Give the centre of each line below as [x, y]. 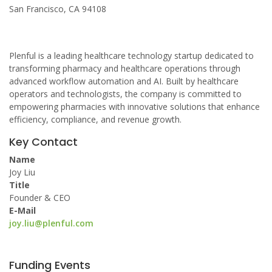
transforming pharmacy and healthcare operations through [125, 68]
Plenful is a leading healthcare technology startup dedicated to [131, 56]
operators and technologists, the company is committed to [125, 94]
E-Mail [22, 210]
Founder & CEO [40, 198]
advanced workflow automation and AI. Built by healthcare [124, 81]
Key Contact [43, 142]
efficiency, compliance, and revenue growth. [95, 119]
